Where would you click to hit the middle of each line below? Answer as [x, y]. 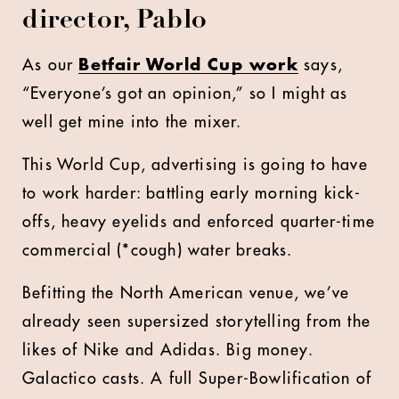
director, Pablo [115, 21]
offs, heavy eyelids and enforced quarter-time [199, 222]
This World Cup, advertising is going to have [195, 165]
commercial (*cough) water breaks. [160, 250]
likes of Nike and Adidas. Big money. [168, 350]
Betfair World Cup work [188, 65]
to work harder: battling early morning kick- [191, 193]
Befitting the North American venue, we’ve [186, 293]
